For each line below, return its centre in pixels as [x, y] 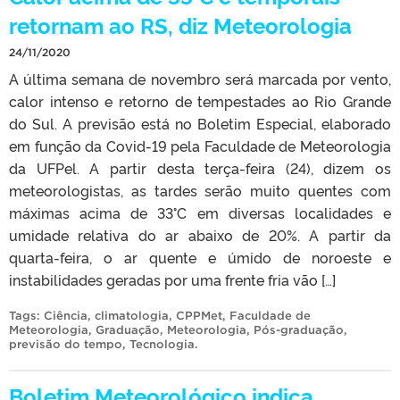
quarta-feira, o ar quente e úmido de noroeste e [200, 257]
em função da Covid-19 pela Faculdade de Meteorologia [200, 145]
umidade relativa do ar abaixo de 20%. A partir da [200, 234]
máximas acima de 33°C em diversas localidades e [200, 212]
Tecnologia [162, 344]
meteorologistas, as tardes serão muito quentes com [200, 190]
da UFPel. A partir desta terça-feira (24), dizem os [200, 167]
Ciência [66, 315]
